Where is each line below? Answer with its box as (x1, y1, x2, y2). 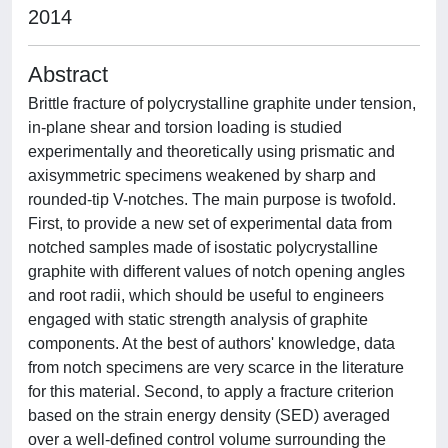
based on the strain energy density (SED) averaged (28, 407, 390, 424)
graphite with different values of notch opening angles (28, 263, 405, 280)
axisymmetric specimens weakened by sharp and (28, 167, 376, 184)
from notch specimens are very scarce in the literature (28, 359, 404, 376)
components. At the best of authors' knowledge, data (28, 335, 395, 352)
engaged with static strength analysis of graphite (28, 311, 368, 328)
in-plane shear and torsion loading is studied (28, 119, 342, 136)
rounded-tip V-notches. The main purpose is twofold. (28, 191, 396, 208)
